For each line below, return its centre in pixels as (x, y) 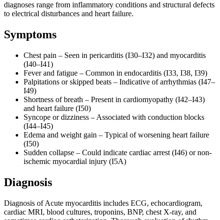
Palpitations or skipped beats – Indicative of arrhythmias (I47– (119, 82)
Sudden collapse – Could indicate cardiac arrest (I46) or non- (118, 152)
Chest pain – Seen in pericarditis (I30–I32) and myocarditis (115, 55)
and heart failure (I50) (57, 108)
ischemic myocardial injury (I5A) (75, 161)
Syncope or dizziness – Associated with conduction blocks (114, 117)
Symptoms (30, 34)
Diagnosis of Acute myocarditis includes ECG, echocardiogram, (103, 203)
